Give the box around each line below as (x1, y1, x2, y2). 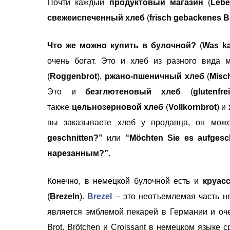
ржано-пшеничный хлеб (104, 71, 204, 81)
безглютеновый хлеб (85, 87, 181, 96)
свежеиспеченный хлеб (47, 13, 145, 22)
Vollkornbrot (168, 102, 217, 111)
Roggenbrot (50, 71, 97, 81)
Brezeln (50, 191, 80, 201)
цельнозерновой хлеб (71, 102, 164, 111)
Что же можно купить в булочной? (47, 41, 196, 50)
